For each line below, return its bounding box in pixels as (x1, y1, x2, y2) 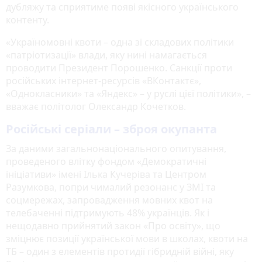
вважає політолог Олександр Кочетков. (6, 99, 186, 113)
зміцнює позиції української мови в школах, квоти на (6, 232, 248, 245)
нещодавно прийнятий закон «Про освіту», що (6, 219, 220, 232)
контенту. (6, 13, 49, 26)
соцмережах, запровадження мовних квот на (6, 193, 213, 206)
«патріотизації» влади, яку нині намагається (6, 48, 207, 61)
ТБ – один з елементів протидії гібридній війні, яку (6, 244, 234, 258)
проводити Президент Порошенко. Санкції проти (6, 61, 232, 74)
